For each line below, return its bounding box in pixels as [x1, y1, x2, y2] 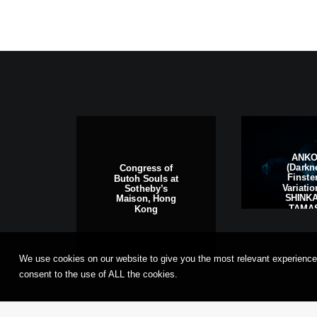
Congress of [119, 163, 173, 173]
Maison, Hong [115, 193, 177, 204]
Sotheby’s [124, 183, 168, 194]
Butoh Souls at [113, 173, 179, 184]
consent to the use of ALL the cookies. [19, 269, 178, 279]
